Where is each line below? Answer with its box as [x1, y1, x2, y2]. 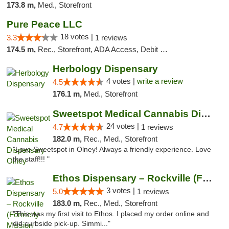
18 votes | [60, 32, 95, 41]
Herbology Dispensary [52, 63, 158, 74]
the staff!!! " [13, 155, 50, 163]
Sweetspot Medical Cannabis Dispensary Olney [200, 108, 211, 119]
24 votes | [106, 122, 141, 130]
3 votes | [106, 186, 137, 195]
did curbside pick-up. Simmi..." [13, 220, 110, 227]
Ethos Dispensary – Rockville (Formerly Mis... [202, 173, 212, 184]
